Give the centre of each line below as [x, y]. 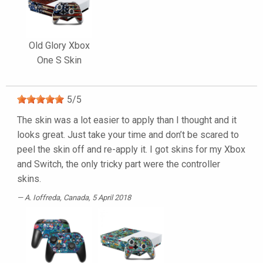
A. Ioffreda [42, 198]
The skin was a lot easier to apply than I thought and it [127, 120]
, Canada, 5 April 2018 [95, 198]
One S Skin [59, 60]
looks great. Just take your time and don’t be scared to [128, 135]
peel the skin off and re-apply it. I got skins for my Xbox [131, 150]
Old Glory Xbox [59, 46]
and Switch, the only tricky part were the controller [119, 164]
